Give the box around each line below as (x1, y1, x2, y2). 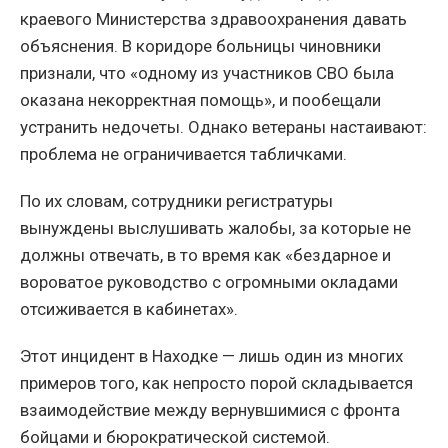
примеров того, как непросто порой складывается (20, 373, 413, 394)
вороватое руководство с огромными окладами (20, 272, 398, 293)
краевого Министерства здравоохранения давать (20, 9, 407, 30)
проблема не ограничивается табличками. (20, 144, 347, 165)
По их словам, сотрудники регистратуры (20, 191, 333, 212)
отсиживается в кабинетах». (20, 299, 238, 320)
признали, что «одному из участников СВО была (20, 63, 394, 84)
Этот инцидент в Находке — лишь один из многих (20, 346, 403, 367)
